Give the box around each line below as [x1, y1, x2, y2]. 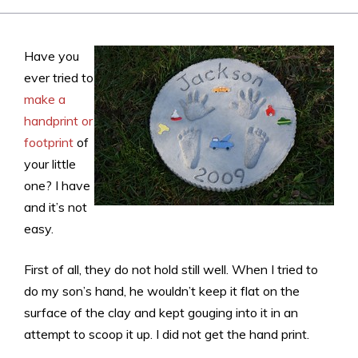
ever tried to [24, 69, 93, 86]
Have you [24, 47, 79, 64]
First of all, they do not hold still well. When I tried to [24, 261, 318, 277]
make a [24, 90, 66, 107]
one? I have [24, 177, 90, 193]
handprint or [24, 112, 93, 129]
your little [24, 155, 76, 172]
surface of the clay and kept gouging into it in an [24, 304, 298, 320]
